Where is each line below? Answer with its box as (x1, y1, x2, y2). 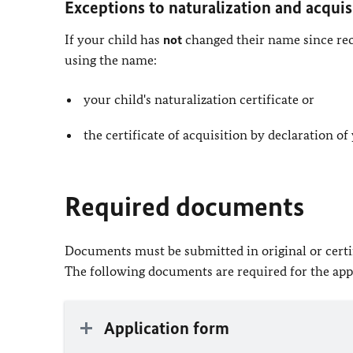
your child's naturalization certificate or (84, 91, 315, 107)
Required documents (65, 190, 304, 224)
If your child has (65, 32, 163, 47)
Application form (104, 318, 229, 340)
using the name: (65, 52, 157, 68)
